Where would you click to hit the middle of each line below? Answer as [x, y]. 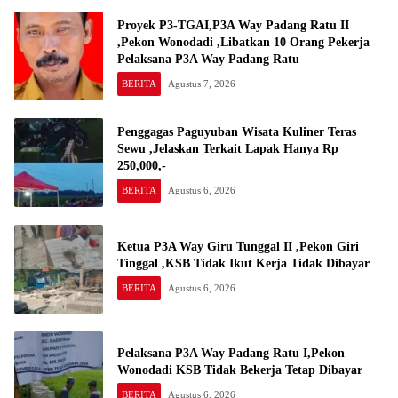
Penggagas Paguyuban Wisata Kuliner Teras [237, 131]
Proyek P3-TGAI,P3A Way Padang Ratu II [233, 25]
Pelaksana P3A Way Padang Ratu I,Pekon [231, 354]
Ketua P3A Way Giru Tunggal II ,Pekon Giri [238, 247]
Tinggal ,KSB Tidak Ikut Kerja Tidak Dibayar [243, 264]
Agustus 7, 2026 [202, 83]
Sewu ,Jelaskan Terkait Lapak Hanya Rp [228, 148]
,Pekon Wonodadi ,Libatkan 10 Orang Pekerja [243, 42]
